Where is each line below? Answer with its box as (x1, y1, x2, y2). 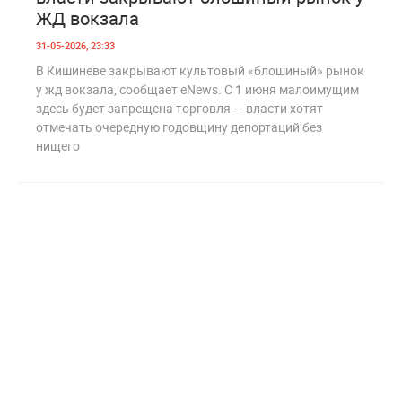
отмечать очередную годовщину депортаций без (36, 118, 322, 135)
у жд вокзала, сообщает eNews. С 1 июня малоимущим (36, 80, 359, 98)
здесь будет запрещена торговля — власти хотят (36, 99, 323, 117)
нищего (36, 136, 80, 154)
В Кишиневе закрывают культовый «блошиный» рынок (36, 61, 364, 79)
